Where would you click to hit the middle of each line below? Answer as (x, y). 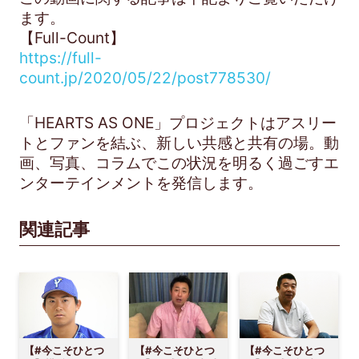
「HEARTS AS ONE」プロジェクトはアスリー (177, 123)
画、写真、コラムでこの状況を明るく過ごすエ (179, 163)
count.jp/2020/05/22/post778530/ (145, 77)
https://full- (60, 57)
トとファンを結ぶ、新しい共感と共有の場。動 (179, 143)
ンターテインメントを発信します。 (141, 183)
